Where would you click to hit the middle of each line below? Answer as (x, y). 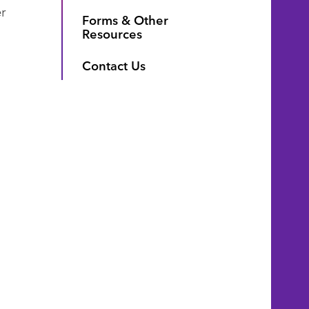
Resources (112, 33)
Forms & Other (125, 19)
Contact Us (113, 65)
